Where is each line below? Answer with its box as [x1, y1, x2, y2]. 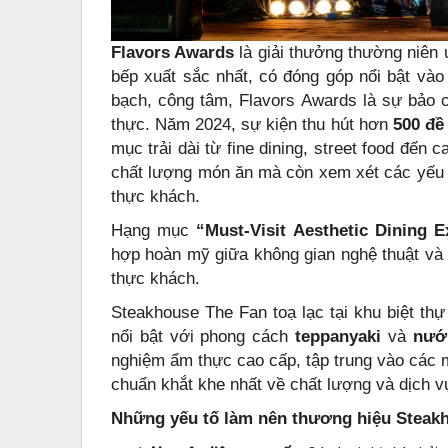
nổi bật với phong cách [111, 326, 296, 346]
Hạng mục [111, 220, 197, 240]
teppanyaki [295, 326, 382, 346]
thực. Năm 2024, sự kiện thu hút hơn [111, 114, 393, 134]
